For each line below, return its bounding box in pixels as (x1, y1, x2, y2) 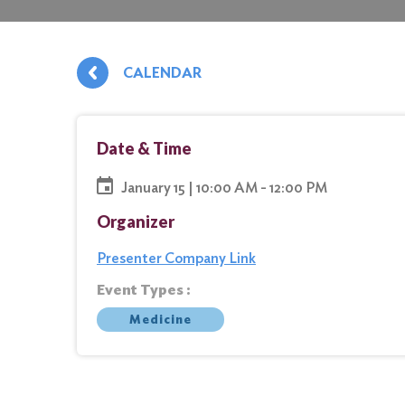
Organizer (97, 212, 174, 231)
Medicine (129, 312, 192, 326)
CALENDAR (123, 64, 202, 81)
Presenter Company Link (97, 250, 256, 267)
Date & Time (97, 138, 192, 158)
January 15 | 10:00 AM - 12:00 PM (121, 178, 327, 196)
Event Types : (97, 281, 191, 298)
